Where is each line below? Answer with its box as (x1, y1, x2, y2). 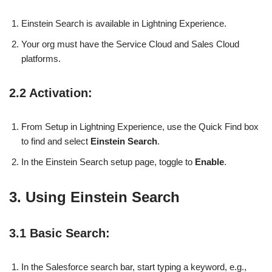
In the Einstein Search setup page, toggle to (21, 156, 195, 167)
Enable (195, 156, 224, 167)
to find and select (21, 135, 90, 146)
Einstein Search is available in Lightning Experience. (21, 18, 226, 29)
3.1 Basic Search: (9, 226, 110, 240)
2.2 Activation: (9, 86, 92, 100)
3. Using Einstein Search (9, 188, 180, 205)
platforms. (21, 53, 61, 64)
